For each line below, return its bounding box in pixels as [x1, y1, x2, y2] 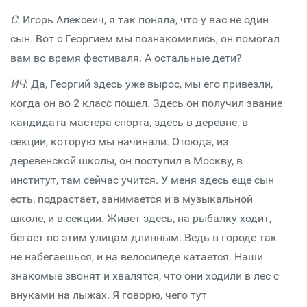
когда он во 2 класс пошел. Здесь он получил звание [10, 97, 282, 110]
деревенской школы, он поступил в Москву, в [10, 154, 243, 167]
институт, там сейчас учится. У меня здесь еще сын [10, 173, 274, 186]
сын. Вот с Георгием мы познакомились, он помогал [10, 32, 280, 45]
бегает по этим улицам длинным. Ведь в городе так [10, 231, 277, 244]
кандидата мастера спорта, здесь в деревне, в [10, 116, 248, 129]
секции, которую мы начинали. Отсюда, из [10, 135, 228, 148]
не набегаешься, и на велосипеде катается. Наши [10, 250, 263, 263]
